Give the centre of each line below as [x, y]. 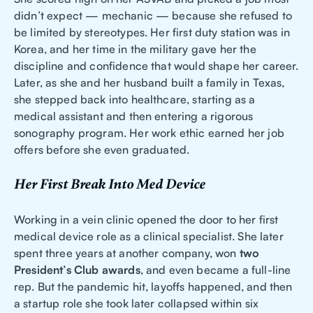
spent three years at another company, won [127, 253]
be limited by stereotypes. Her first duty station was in [152, 32]
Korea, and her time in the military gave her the [135, 49]
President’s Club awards [77, 270]
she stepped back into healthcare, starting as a [135, 100]
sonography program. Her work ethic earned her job [149, 133]
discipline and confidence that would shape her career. [156, 66]
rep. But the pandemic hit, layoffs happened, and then [153, 287]
